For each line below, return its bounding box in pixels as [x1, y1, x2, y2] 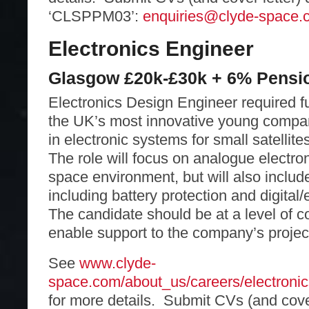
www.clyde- [79, 254, 156, 272]
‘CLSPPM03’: [48, 8, 143, 26]
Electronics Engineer [48, 37, 254, 61]
